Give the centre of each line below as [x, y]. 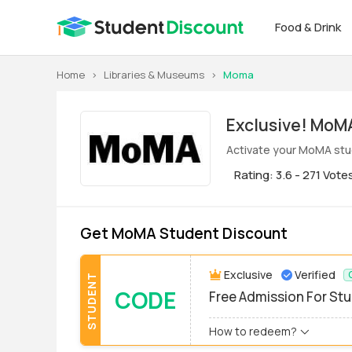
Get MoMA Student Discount [184, 233]
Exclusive [248, 275]
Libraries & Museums [154, 75]
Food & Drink [309, 27]
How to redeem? [253, 331]
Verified [315, 275]
